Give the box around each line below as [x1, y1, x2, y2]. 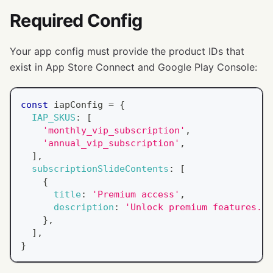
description [54, 201, 114, 212]
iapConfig [48, 99, 108, 110]
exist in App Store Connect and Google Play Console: [10, 60, 257, 73]
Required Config [10, 9, 143, 31]
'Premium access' [92, 188, 180, 199]
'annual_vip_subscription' [43, 137, 180, 148]
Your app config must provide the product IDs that [10, 44, 244, 57]
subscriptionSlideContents [32, 163, 169, 174]
